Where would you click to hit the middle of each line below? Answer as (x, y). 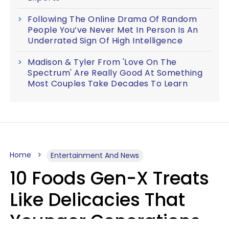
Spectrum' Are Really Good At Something (115, 73)
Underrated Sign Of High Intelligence (105, 40)
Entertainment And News (95, 155)
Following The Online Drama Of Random (112, 19)
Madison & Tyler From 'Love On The (102, 62)
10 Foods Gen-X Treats (109, 178)
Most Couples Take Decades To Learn (108, 83)
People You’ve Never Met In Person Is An (113, 30)
